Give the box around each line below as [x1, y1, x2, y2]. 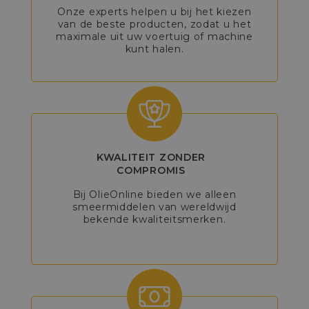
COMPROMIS [117, 164, 186, 177]
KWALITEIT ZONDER [96, 151, 206, 164]
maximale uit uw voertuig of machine [56, 30, 253, 43]
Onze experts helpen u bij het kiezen [57, 6, 252, 19]
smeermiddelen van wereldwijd [72, 201, 237, 214]
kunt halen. [125, 43, 184, 56]
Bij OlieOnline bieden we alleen [72, 188, 237, 201]
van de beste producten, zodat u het [57, 18, 252, 31]
